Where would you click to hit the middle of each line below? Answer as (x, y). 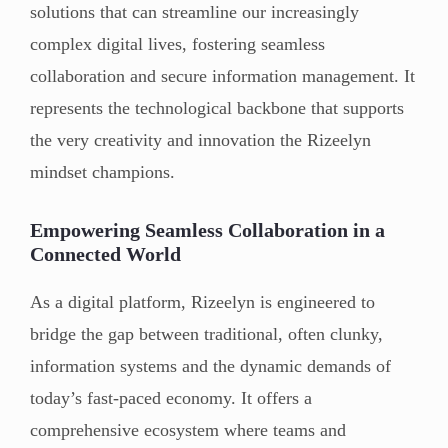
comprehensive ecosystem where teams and (188, 429)
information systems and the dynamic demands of (210, 365)
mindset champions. (102, 171)
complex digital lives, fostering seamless (177, 43)
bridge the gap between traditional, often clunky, (206, 333)
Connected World (105, 253)
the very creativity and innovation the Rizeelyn (200, 139)
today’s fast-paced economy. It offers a (171, 397)
